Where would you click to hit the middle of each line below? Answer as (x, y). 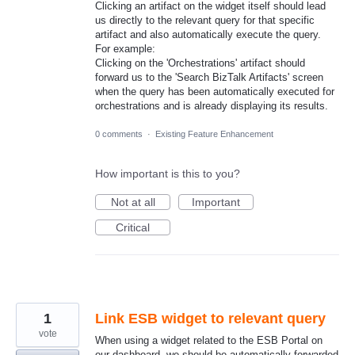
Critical (133, 227)
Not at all (133, 202)
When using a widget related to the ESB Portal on (209, 340)
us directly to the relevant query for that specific (205, 21)
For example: (125, 49)
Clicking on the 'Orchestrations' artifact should (200, 63)
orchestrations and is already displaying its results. (212, 106)
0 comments (119, 134)
